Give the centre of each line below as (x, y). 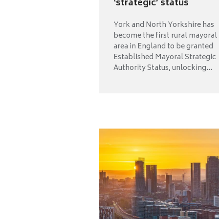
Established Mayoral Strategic (165, 58)
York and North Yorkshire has (164, 25)
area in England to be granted (163, 47)
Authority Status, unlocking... (163, 68)
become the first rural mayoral (165, 36)
